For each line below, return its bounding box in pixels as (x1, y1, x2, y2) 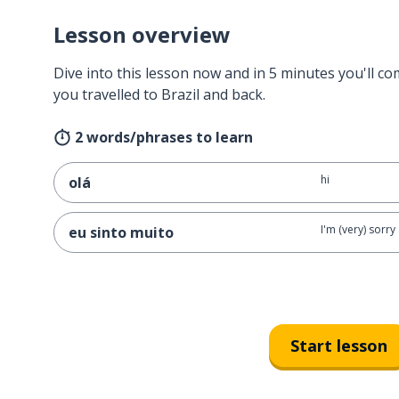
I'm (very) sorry (320, 222, 395, 237)
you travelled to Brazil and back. (53, 85, 265, 104)
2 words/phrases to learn (75, 127, 253, 147)
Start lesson (289, 334, 387, 356)
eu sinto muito (69, 223, 174, 242)
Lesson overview (53, 20, 231, 49)
